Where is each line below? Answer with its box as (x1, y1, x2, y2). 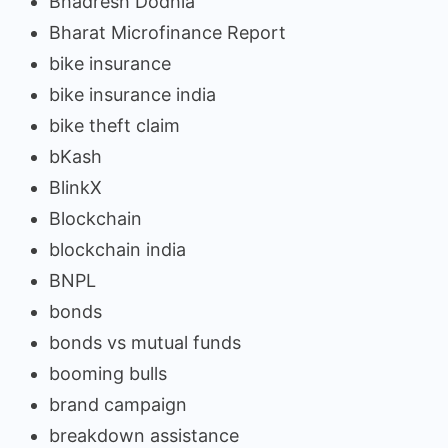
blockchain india (49, 239, 186, 261)
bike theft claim (49, 115, 180, 137)
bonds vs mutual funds (49, 332, 241, 354)
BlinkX (49, 177, 102, 199)
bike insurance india (49, 84, 216, 106)
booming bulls (49, 363, 167, 385)
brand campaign (49, 394, 187, 416)
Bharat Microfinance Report (49, 22, 286, 44)
